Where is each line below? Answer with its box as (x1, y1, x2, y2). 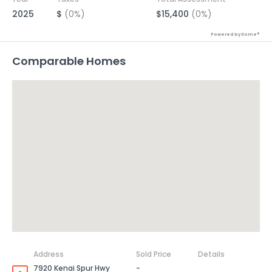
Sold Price (136, 249, 171, 259)
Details (198, 249, 225, 259)
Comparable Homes (12, 53, 126, 69)
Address (33, 249, 64, 259)
